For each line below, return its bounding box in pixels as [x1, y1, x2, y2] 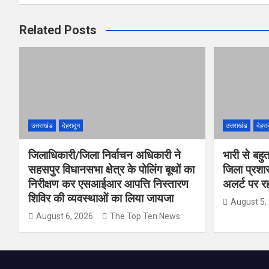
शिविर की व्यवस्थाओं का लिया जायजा [28, 192, 174, 206]
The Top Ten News [110, 211, 180, 222]
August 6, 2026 [36, 211, 93, 222]
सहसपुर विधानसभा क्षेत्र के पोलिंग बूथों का [28, 163, 195, 177]
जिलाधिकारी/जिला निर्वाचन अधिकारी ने [28, 148, 181, 163]
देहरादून [62, 122, 80, 130]
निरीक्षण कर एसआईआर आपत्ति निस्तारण [28, 177, 189, 192]
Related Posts [19, 22, 97, 37]
